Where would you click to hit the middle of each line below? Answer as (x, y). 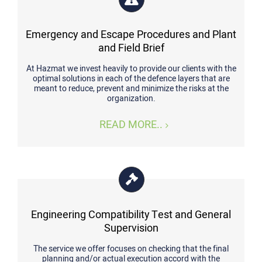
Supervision (131, 228)
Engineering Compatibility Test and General (131, 215)
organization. (131, 99)
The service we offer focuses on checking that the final (131, 249)
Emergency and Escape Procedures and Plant (131, 35)
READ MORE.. (131, 125)
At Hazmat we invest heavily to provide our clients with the (131, 69)
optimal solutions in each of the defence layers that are (131, 79)
